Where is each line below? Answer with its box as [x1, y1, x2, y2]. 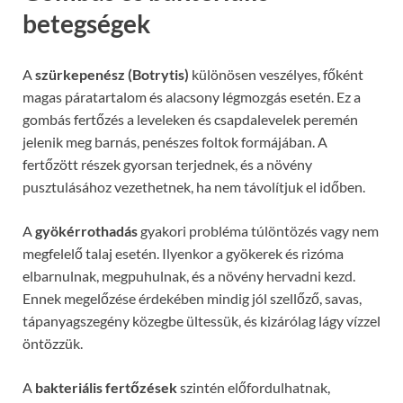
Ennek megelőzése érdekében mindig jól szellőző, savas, [22, 289, 362, 307]
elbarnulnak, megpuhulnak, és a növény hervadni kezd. [22, 266, 355, 284]
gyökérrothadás [35, 221, 138, 239]
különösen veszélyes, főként [189, 65, 363, 83]
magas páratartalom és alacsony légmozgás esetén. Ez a [22, 87, 361, 105]
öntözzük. [22, 334, 83, 352]
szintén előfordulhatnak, [177, 378, 330, 396]
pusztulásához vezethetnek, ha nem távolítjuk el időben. [22, 177, 365, 195]
